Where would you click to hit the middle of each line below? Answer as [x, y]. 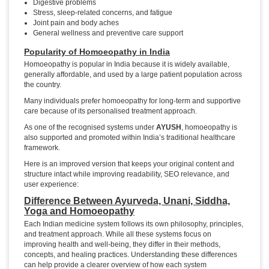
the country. [44, 85]
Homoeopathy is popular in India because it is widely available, [127, 65]
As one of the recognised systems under [90, 128]
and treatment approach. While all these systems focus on [118, 234]
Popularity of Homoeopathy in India [97, 52]
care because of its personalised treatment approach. [110, 111]
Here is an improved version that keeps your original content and [129, 164]
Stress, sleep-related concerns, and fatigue [103, 13]
